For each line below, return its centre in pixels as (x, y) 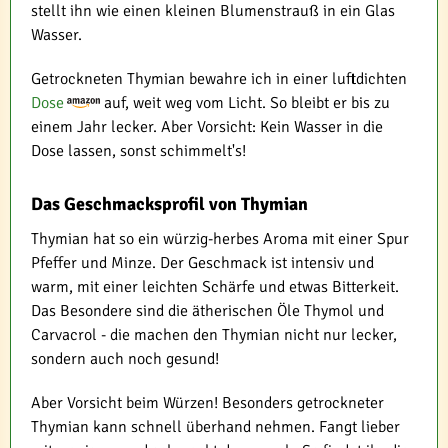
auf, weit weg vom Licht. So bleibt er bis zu (245, 102)
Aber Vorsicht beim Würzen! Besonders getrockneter (207, 402)
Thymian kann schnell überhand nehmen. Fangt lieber (215, 426)
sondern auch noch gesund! (125, 358)
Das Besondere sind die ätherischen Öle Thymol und (207, 310)
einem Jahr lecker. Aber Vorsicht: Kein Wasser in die (207, 126)
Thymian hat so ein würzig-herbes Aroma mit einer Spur (220, 238)
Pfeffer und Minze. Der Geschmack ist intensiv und (202, 262)
